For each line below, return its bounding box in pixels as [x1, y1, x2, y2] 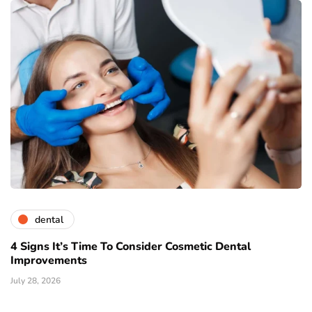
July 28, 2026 [10, 275, 61, 287]
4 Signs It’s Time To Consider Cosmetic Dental [10, 239, 251, 255]
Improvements [10, 253, 87, 269]
